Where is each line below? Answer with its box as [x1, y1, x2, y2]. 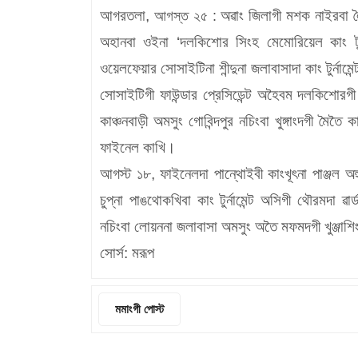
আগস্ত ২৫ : [153, 7, 221, 24]
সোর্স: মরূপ [100, 244, 158, 261]
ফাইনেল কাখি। [100, 138, 176, 156]
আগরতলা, [100, 6, 154, 24]
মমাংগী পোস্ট [115, 301, 164, 316]
